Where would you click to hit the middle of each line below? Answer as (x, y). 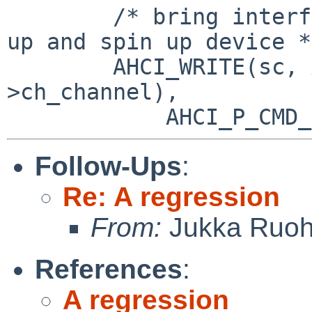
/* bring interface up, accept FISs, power (60, 16)
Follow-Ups (108, 166)
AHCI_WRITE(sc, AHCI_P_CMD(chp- (60, 67)
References (109, 269)
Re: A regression (171, 196)
